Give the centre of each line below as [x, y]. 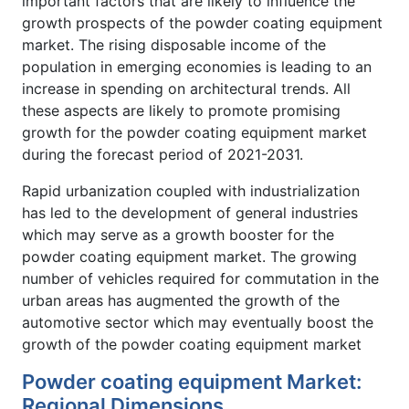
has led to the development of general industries [190, 212]
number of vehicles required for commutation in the [200, 278]
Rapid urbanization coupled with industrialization [191, 190]
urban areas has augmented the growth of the [181, 300]
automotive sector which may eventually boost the [198, 322]
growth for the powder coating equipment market [194, 132]
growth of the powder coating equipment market [192, 344]
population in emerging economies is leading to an [197, 66]
